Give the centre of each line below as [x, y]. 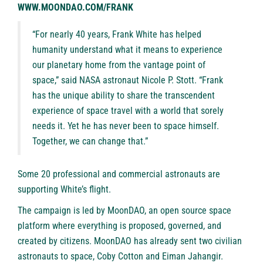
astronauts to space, [57, 256]
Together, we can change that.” [90, 141]
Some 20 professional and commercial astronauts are [119, 174]
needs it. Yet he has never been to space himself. [126, 126]
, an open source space [188, 210]
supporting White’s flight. [64, 189]
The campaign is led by [63, 210]
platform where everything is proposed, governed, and [119, 225]
